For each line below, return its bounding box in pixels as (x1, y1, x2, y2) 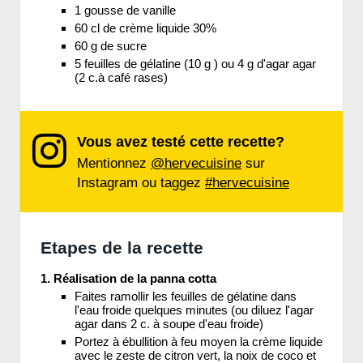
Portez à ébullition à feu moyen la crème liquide (75, 335, 322, 349)
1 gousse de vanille (75, 3, 176, 18)
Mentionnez (77, 156, 151, 171)
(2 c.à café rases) (75, 70, 168, 85)
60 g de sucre (75, 39, 147, 53)
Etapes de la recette (41, 238, 203, 258)
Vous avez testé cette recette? (77, 134, 284, 151)
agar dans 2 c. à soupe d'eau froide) (75, 317, 263, 331)
